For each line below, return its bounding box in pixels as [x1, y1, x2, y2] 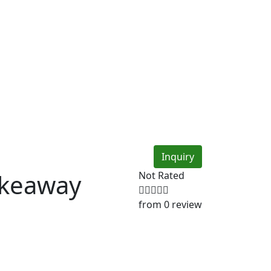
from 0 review [139, 198, 202, 211]
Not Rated [139, 169, 184, 182]
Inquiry [162, 150, 194, 163]
